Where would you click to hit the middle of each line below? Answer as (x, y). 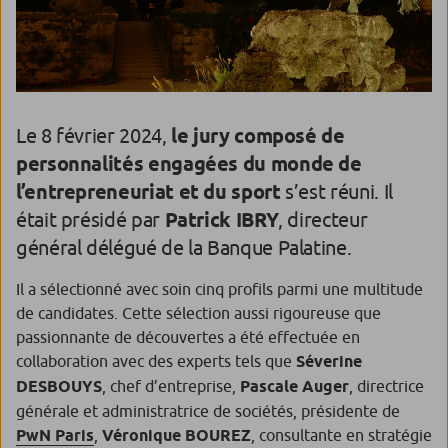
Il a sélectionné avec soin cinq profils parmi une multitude (219, 288)
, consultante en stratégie (341, 434)
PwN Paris (55, 435)
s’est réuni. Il (336, 191)
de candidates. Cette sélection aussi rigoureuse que (198, 312)
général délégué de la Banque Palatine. (184, 247)
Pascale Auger (294, 386)
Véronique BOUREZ (176, 435)
